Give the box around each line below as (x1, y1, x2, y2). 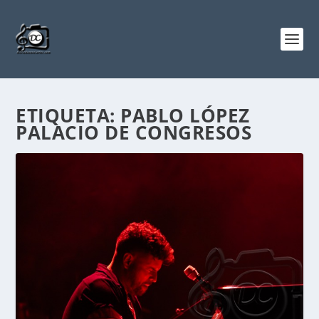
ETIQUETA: (16, 103, 121, 128)
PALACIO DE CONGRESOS (16, 120, 252, 145)
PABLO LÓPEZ (120, 103, 250, 128)
